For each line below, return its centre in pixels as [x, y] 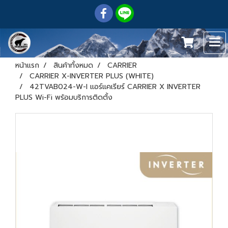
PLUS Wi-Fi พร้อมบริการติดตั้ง [64, 97]
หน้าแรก [27, 65]
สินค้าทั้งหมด [73, 65]
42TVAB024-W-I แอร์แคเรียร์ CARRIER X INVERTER [115, 87]
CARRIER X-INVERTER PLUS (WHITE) [92, 76]
